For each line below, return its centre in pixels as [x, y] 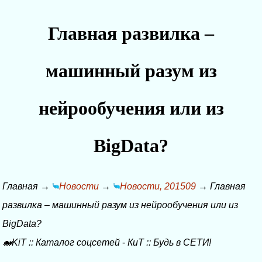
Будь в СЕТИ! [182, 242]
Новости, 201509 [158, 186]
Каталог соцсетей [78, 242]
